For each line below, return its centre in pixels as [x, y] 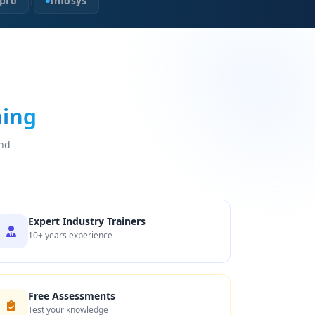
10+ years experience [70, 235]
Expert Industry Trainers [86, 221]
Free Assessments [71, 296]
